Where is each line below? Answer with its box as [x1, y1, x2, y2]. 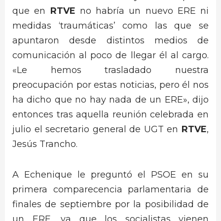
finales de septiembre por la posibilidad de [12, 198, 209, 210]
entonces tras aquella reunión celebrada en [12, 109, 209, 120]
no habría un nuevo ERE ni [75, 5, 209, 16]
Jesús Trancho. [12, 138, 77, 149]
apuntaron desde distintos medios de [12, 35, 209, 46]
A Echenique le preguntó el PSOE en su [12, 169, 209, 180]
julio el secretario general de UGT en [12, 123, 182, 135]
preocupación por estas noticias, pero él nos [12, 79, 209, 90]
